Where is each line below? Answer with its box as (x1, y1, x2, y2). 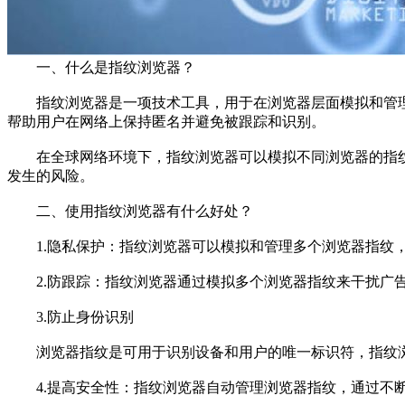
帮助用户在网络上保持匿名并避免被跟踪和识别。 (7, 113, 325, 129)
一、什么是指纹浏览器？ (7, 59, 195, 75)
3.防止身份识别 (7, 308, 134, 325)
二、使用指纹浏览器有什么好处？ (7, 202, 253, 219)
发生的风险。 (7, 167, 94, 184)
